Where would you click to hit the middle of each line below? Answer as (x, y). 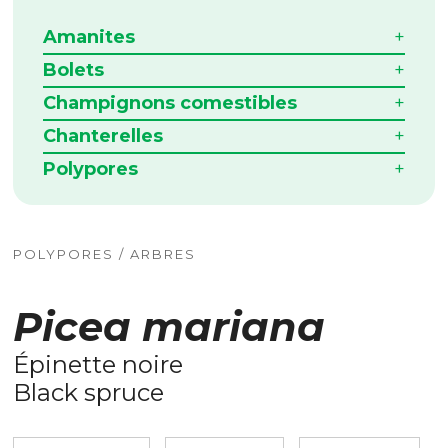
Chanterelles (103, 135)
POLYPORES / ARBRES (105, 253)
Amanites (89, 36)
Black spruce (89, 392)
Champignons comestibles (170, 102)
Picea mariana (169, 326)
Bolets (74, 69)
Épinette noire (98, 364)
